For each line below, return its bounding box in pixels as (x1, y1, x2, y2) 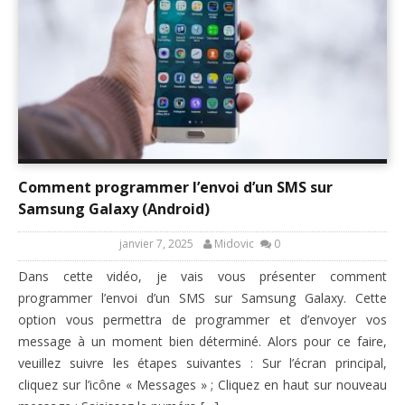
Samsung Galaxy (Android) (18, 199, 210, 220)
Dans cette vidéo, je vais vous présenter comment (18, 268, 387, 286)
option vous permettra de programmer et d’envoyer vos (18, 311, 387, 329)
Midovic (213, 236, 254, 252)
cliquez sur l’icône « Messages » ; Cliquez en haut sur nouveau (18, 376, 387, 394)
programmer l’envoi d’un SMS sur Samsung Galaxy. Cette (18, 289, 387, 307)
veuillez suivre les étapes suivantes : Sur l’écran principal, (18, 354, 387, 372)
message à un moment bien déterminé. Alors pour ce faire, (18, 333, 387, 351)
